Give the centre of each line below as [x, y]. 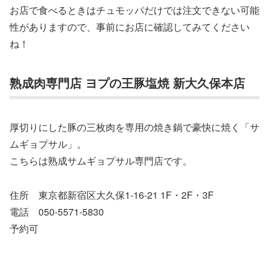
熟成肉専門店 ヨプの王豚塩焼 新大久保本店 [127, 83]
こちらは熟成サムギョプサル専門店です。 [101, 160]
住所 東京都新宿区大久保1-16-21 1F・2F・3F [112, 195]
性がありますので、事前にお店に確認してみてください [130, 26]
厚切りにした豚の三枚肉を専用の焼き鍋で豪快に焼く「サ [134, 127]
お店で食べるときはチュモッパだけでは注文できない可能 [134, 10]
